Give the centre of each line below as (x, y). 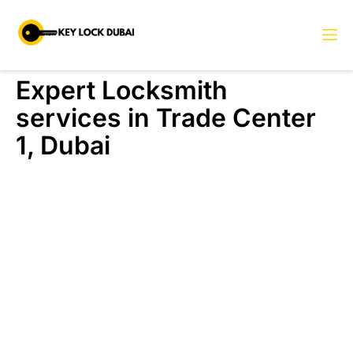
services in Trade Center (166, 118)
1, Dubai (63, 146)
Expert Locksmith (122, 91)
